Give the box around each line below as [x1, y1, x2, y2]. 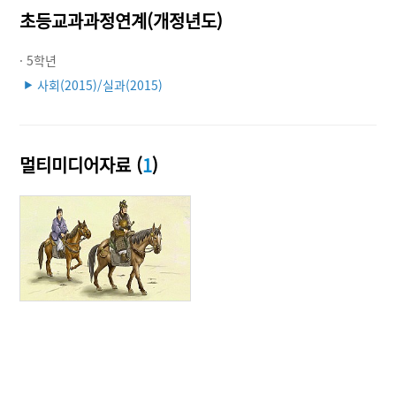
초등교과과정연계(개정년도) [19, 7, 224, 34]
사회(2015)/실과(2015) [37, 75, 164, 94]
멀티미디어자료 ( [19, 151, 143, 178]
